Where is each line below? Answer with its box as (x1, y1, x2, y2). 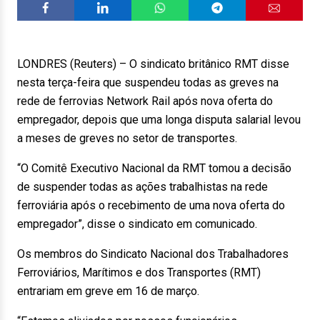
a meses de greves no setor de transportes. (17, 131, 237, 145)
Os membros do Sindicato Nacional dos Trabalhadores (17, 247, 289, 261)
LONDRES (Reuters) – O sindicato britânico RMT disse (17, 57, 289, 71)
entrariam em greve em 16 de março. (17, 284, 199, 298)
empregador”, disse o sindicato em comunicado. (17, 217, 257, 231)
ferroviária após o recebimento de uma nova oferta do (17, 199, 285, 212)
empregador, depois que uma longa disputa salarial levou (17, 113, 301, 126)
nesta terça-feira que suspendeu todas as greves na (17, 76, 279, 89)
